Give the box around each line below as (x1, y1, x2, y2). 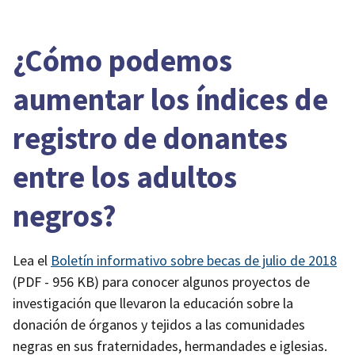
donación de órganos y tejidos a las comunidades (13, 315, 305, 334)
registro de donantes (13, 118, 288, 157)
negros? (13, 196, 116, 235)
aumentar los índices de (13, 79, 328, 118)
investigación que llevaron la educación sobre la (13, 293, 293, 312)
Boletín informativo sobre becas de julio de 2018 (51, 250, 337, 269)
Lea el (13, 250, 51, 269)
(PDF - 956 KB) (13, 272, 99, 291)
